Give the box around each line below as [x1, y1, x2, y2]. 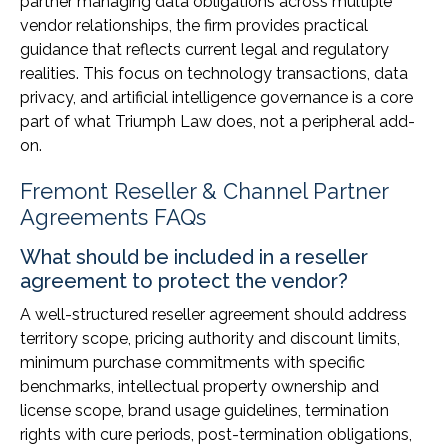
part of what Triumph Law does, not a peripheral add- [20, 112, 415, 132]
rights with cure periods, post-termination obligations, [20, 425, 412, 445]
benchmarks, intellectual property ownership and [20, 377, 379, 397]
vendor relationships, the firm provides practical [20, 16, 368, 36]
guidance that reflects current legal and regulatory [20, 40, 389, 60]
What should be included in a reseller [20, 245, 368, 270]
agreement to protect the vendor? [20, 269, 348, 294]
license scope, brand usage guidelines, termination [20, 401, 389, 421]
